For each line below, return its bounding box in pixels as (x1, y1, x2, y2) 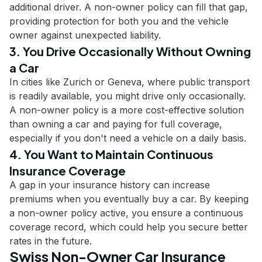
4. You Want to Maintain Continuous (9, 147, 213, 161)
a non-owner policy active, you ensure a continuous (9, 207, 243, 219)
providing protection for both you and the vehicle (9, 15, 229, 27)
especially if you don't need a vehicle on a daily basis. (9, 132, 246, 144)
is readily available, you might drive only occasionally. (9, 90, 246, 102)
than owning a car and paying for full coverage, (9, 118, 222, 130)
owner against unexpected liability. (9, 29, 161, 41)
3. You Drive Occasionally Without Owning (9, 44, 251, 58)
